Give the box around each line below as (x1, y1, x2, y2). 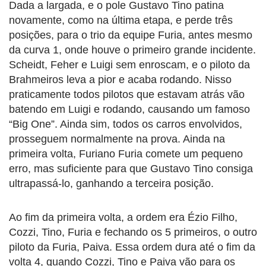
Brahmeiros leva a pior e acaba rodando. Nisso (9, 74, 232, 86)
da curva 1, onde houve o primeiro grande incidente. (9, 44, 256, 56)
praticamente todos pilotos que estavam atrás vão (9, 88, 245, 101)
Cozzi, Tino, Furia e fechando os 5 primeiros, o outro (9, 226, 257, 239)
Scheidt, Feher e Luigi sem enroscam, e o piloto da (9, 59, 250, 71)
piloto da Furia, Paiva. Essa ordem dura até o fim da (9, 241, 255, 254)
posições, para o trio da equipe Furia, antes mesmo (9, 29, 252, 42)
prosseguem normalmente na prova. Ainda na (9, 133, 225, 145)
